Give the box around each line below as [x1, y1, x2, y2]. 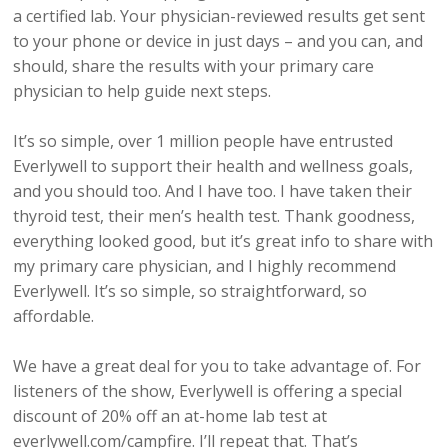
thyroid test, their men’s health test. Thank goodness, [13, 205, 416, 228]
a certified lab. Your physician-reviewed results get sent [13, 5, 426, 28]
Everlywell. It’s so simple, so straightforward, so [13, 280, 368, 303]
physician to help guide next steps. [13, 80, 272, 103]
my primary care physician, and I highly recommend [13, 255, 397, 278]
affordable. [13, 305, 95, 328]
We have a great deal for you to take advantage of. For [13, 355, 422, 378]
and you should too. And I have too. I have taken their [13, 180, 413, 203]
